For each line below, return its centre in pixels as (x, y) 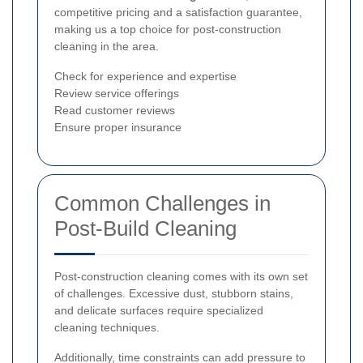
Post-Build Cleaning (145, 228)
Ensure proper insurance (118, 127)
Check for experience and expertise (145, 76)
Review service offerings (117, 93)
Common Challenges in (162, 203)
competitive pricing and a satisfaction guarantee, (178, 12)
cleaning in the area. (107, 46)
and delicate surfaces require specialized (159, 310)
